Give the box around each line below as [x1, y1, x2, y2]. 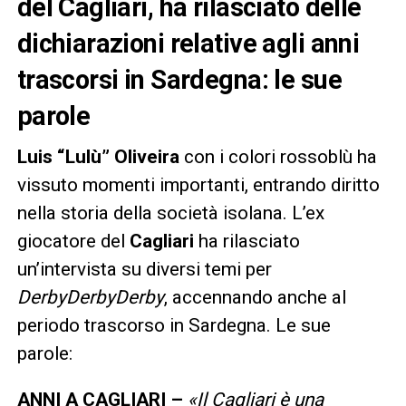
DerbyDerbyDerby [16, 285, 164, 308]
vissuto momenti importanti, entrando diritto [16, 173, 380, 196]
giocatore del [16, 229, 130, 252]
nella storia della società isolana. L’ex [16, 201, 324, 224]
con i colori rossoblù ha [183, 145, 377, 168]
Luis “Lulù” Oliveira [16, 145, 184, 168]
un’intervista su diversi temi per [16, 257, 272, 280]
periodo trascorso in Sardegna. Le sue [16, 314, 331, 336]
